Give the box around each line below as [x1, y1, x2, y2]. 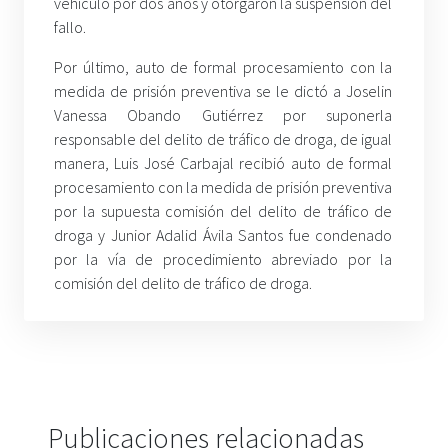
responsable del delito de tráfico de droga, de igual [54, 129, 393, 150]
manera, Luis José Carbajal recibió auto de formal [54, 153, 393, 174]
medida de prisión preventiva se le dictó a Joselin [54, 81, 393, 102]
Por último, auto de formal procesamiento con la [54, 57, 393, 78]
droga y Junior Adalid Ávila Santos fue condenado [54, 225, 393, 246]
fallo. [54, 17, 86, 38]
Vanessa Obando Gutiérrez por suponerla [54, 105, 393, 126]
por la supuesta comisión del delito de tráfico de [54, 201, 393, 222]
